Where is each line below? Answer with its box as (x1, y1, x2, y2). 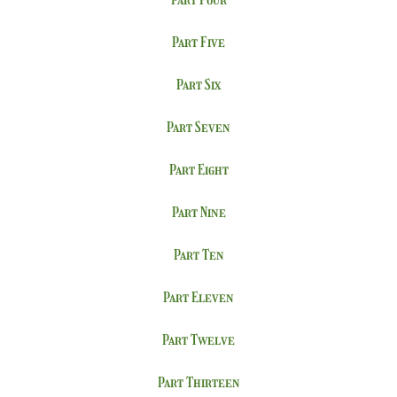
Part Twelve (162, 331, 235, 348)
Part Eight (168, 161, 229, 178)
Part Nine (171, 204, 226, 221)
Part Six (176, 76, 221, 93)
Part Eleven (163, 289, 234, 306)
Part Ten (173, 246, 224, 263)
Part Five (172, 34, 225, 51)
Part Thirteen (157, 374, 240, 391)
